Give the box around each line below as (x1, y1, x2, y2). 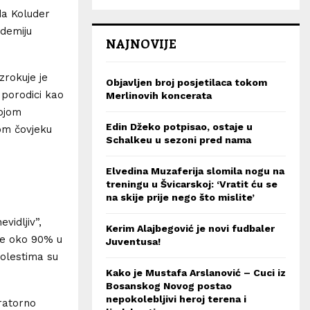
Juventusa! (106, 236, 161, 247)
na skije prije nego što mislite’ (106, 192, 255, 203)
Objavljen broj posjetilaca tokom (106, 77, 267, 88)
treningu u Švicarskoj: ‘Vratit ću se (106, 179, 277, 190)
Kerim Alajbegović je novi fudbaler (106, 223, 275, 234)
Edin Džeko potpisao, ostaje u (106, 121, 253, 132)
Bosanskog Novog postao (106, 280, 232, 291)
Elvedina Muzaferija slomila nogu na (106, 165, 284, 176)
